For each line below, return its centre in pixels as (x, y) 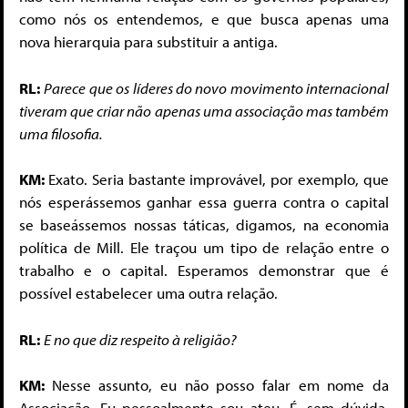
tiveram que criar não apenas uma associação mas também (204, 110)
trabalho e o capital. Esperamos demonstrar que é (204, 270)
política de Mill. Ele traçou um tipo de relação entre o (204, 248)
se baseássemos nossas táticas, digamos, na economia (204, 225)
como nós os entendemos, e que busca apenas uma (204, 19)
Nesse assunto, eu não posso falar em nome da (220, 385)
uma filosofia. (61, 133)
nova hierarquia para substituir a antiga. (148, 42)
